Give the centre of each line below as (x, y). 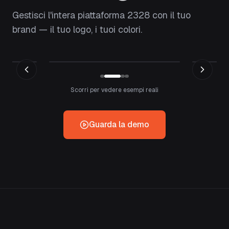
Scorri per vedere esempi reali (114, 90)
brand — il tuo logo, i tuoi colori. (77, 29)
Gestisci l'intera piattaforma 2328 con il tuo (101, 15)
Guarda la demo (119, 124)
